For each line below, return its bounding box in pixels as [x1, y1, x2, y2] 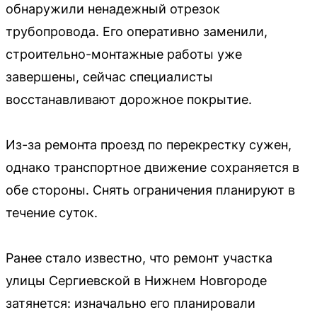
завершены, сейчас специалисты [6, 69, 213, 84]
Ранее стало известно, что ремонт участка [6, 250, 272, 265]
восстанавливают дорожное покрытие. [6, 91, 252, 107]
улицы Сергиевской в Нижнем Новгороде [6, 272, 267, 288]
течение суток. [6, 204, 98, 220]
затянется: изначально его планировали [6, 295, 255, 311]
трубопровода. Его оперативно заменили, [6, 23, 267, 39]
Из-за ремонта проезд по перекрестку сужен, [6, 137, 292, 152]
